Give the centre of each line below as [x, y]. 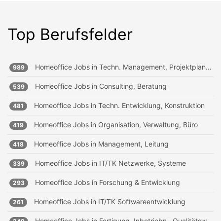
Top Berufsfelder [70, 34]
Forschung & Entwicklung [140, 182]
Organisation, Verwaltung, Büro [148, 125]
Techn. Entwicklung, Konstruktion [151, 105]
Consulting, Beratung [133, 86]
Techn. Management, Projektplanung [152, 67]
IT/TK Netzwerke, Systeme [143, 163]
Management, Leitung [133, 144]
